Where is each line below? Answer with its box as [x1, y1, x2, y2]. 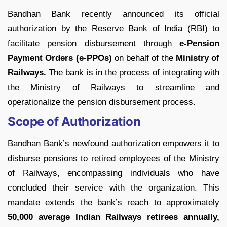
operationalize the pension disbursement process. [8, 97, 196, 107]
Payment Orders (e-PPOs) [8, 53, 112, 63]
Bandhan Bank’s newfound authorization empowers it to [8, 139, 219, 149]
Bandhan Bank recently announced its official [8, 9, 219, 19]
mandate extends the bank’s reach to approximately [8, 198, 219, 208]
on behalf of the [111, 53, 176, 63]
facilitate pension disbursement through [8, 39, 179, 49]
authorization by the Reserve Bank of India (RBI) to [8, 24, 219, 34]
